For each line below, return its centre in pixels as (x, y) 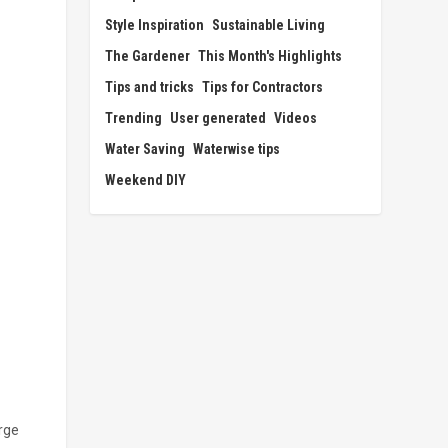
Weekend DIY (146, 179)
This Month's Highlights (270, 55)
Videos (296, 117)
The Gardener (148, 55)
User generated (218, 117)
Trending (134, 117)
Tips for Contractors (263, 86)
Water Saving (145, 148)
